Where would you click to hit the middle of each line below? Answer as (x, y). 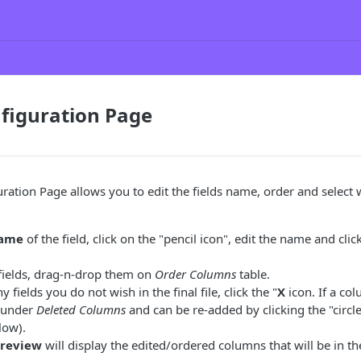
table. (253, 274)
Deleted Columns (81, 309)
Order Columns (195, 274)
